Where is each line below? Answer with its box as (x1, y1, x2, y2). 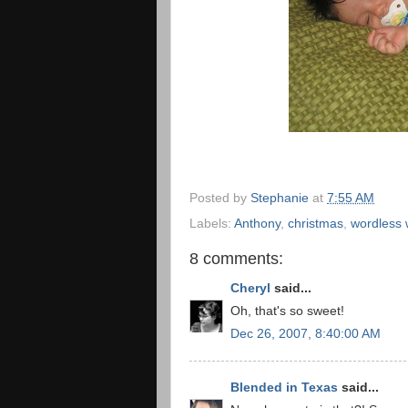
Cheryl (230, 281, 270, 295)
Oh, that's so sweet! (230, 303, 344, 318)
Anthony (234, 216, 280, 230)
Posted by (189, 190, 250, 205)
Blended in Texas (230, 381, 338, 394)
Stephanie (250, 190, 309, 205)
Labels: (189, 216, 234, 230)
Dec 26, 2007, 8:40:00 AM (230, 326, 381, 341)
